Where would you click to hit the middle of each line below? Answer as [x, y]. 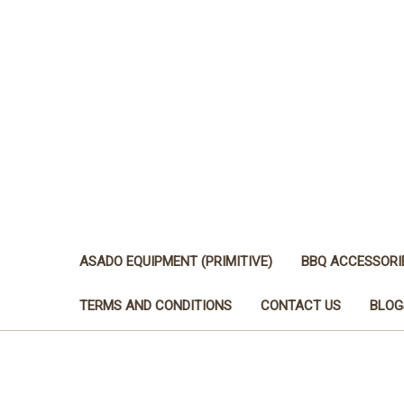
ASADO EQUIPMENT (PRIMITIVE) [176, 261]
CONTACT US [301, 305]
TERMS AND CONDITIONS [156, 305]
